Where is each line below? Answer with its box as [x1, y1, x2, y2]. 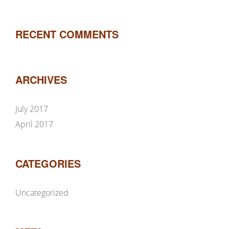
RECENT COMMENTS [15, 27, 119, 41]
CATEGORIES [15, 156, 81, 171]
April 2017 [15, 119, 53, 130]
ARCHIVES [15, 72, 67, 87]
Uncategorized [15, 187, 68, 198]
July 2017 [15, 103, 48, 114]
